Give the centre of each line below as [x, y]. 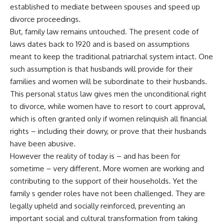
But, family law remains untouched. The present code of [104, 32]
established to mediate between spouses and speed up [105, 7]
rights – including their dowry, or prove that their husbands [108, 131]
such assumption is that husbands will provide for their [101, 69]
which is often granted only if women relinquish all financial [109, 119]
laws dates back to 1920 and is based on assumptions [100, 44]
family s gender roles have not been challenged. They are [108, 193]
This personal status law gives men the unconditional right [108, 94]
